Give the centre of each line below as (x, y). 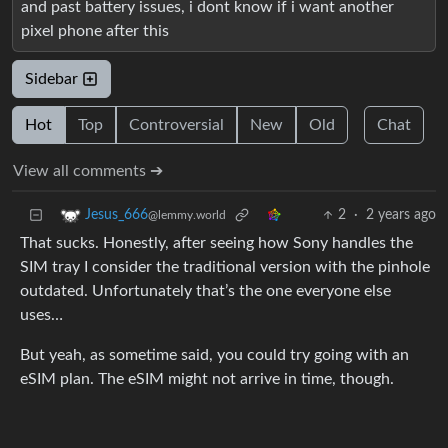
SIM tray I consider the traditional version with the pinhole (225, 267)
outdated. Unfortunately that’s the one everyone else (205, 291)
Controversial (176, 125)
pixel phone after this (95, 31)
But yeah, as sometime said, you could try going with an (214, 355)
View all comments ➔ (88, 171)
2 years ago (401, 215)
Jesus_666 (116, 215)
